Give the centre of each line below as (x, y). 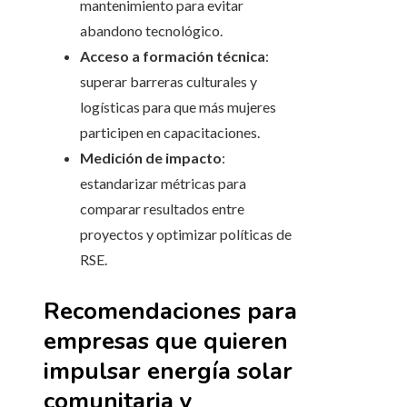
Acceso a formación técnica (173, 56)
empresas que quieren (166, 342)
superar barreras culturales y (169, 82)
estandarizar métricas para (163, 184)
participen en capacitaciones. (170, 133)
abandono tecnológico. (151, 31)
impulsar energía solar (168, 372)
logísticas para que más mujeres (178, 107)
